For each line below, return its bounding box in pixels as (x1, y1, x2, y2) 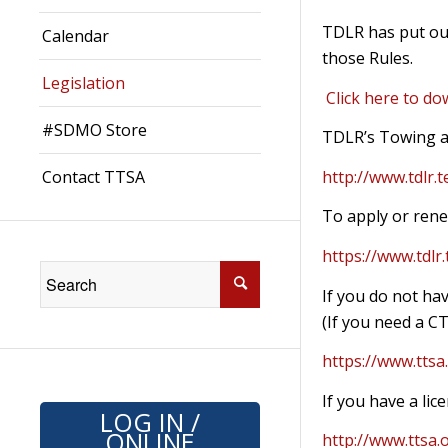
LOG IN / (100, 405, 200, 440)
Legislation (42, 71, 125, 94)
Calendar (42, 24, 109, 47)
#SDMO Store (42, 118, 147, 141)
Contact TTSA (42, 165, 145, 188)
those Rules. (321, 47, 413, 70)
